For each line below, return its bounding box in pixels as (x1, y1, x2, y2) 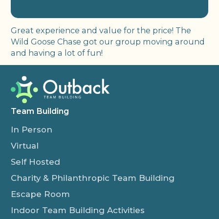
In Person (11, 124, 53, 134)
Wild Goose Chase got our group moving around (11, 36, 205, 46)
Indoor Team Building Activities (11, 205, 145, 215)
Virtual (11, 140, 39, 151)
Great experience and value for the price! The (11, 25, 192, 35)
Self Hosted (11, 156, 61, 167)
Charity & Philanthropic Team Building (11, 173, 175, 183)
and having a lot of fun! (11, 47, 103, 58)
